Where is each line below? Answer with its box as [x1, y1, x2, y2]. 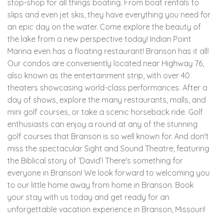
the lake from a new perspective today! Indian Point [7, 34, 191, 44]
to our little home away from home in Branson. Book [7, 180, 194, 190]
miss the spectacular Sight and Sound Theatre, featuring [7, 143, 209, 153]
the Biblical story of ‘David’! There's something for [7, 155, 183, 165]
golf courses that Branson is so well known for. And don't [7, 131, 209, 141]
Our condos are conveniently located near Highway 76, [7, 58, 204, 68]
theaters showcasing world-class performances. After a [7, 82, 207, 92]
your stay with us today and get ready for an [7, 192, 169, 202]
